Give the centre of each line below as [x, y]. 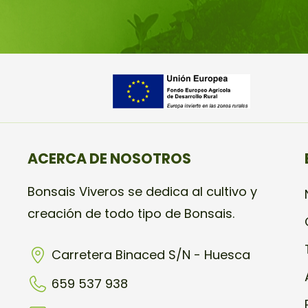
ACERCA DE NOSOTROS [109, 159]
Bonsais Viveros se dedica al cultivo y [142, 192]
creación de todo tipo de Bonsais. [131, 214]
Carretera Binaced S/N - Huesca [151, 254]
